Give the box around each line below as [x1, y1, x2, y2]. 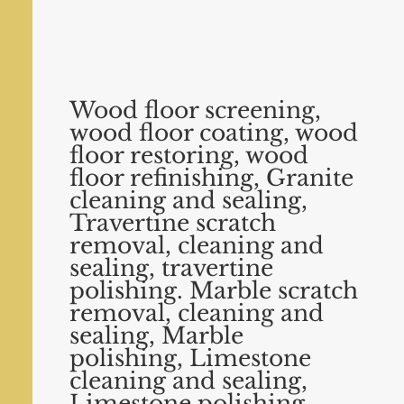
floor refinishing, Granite [69, 164, 354, 192]
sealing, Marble [69, 322, 244, 350]
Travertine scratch [69, 209, 277, 237]
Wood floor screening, [69, 96, 322, 124]
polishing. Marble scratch [69, 277, 359, 305]
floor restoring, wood [69, 142, 309, 170]
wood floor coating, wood [69, 119, 359, 147]
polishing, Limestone [69, 344, 312, 372]
